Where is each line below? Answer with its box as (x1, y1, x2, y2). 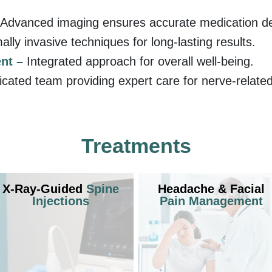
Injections (32, 194, 89, 208)
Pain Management (160, 194, 263, 208)
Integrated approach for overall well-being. (27, 54, 254, 68)
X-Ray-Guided (2, 182, 86, 195)
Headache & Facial (158, 182, 265, 195)
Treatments (81, 134, 191, 157)
